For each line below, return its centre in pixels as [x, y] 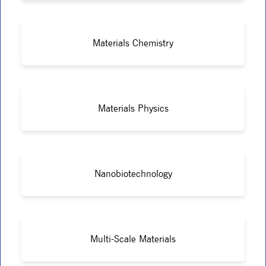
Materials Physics [133, 108]
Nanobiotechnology [133, 173]
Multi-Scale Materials [133, 239]
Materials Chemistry [133, 43]
